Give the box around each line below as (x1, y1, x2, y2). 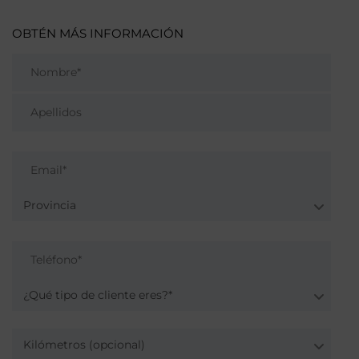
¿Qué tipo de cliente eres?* (23, 288, 172, 303)
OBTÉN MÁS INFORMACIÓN (12, 26, 184, 42)
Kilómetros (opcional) (23, 337, 145, 353)
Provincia (23, 198, 76, 213)
